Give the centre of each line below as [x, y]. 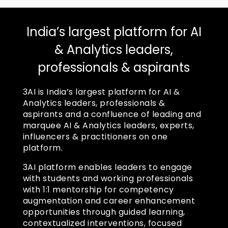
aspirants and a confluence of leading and [112, 114]
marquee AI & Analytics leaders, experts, [108, 125]
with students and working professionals [108, 178]
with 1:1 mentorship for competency [98, 189]
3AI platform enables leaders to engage [107, 167]
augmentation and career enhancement [109, 201]
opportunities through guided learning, [104, 212]
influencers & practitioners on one [95, 136]
